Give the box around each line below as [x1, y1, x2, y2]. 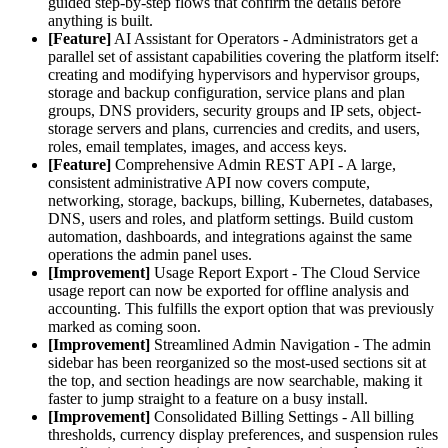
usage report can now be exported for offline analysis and [48, 281, 409, 299]
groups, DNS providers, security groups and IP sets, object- [48, 101, 421, 119]
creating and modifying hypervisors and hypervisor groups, [48, 65, 420, 83]
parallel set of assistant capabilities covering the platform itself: [48, 47, 439, 65]
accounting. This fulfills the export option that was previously [48, 299, 434, 317]
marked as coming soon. [48, 317, 201, 335]
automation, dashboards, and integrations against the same [48, 227, 412, 245]
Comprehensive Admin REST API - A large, [111, 155, 396, 173]
